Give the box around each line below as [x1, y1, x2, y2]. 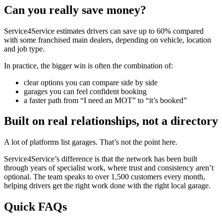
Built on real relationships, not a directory [4, 114, 218, 128]
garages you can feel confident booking [24, 87, 147, 96]
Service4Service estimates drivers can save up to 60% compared [4, 26, 204, 35]
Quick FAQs [4, 200, 67, 214]
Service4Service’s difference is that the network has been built [4, 155, 197, 164]
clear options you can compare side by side [24, 78, 158, 87]
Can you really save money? [4, 3, 146, 16]
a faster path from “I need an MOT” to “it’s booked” [24, 96, 187, 105]
